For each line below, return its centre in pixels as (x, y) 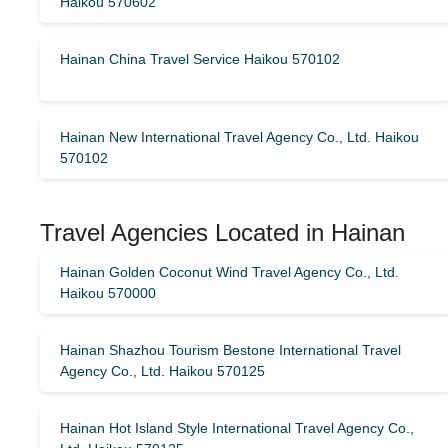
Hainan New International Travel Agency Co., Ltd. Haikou (239, 137)
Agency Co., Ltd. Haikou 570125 (162, 371)
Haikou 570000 (108, 293)
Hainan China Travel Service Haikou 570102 (200, 59)
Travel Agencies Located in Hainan (222, 232)
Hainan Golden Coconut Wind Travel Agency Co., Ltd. (229, 272)
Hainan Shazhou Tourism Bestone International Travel (230, 350)
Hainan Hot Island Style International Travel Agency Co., (237, 428)
